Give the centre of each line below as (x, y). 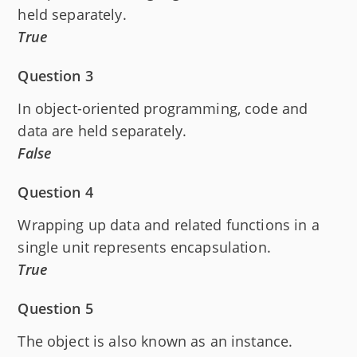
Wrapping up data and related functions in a (169, 224)
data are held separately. (102, 130)
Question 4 (55, 192)
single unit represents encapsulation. (144, 247)
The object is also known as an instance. (155, 341)
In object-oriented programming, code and (163, 108)
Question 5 (55, 308)
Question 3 (55, 75)
